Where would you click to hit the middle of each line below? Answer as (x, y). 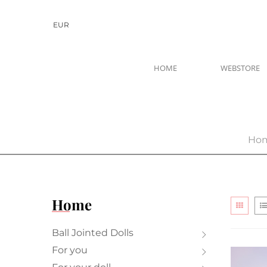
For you (70, 250)
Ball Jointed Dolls (93, 232)
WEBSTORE (240, 68)
